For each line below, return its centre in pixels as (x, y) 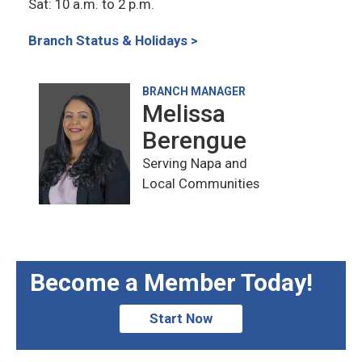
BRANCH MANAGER (194, 92)
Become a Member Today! (171, 283)
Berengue (194, 141)
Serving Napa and (195, 164)
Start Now (181, 319)
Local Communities (201, 184)
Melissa (184, 114)
